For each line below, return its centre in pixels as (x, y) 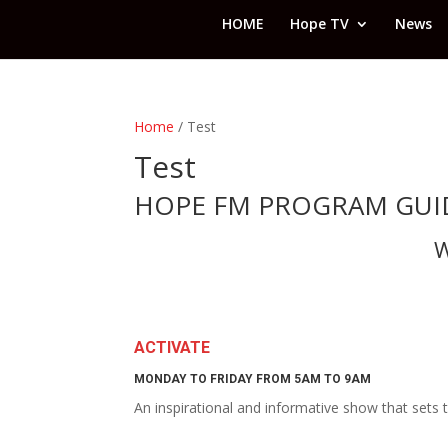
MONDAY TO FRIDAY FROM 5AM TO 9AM (253, 379)
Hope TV (319, 23)
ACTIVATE (172, 347)
